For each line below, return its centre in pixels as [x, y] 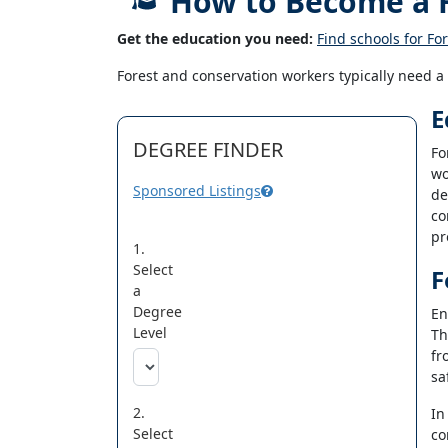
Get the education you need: [215, 38]
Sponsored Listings [197, 190]
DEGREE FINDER [208, 149]
